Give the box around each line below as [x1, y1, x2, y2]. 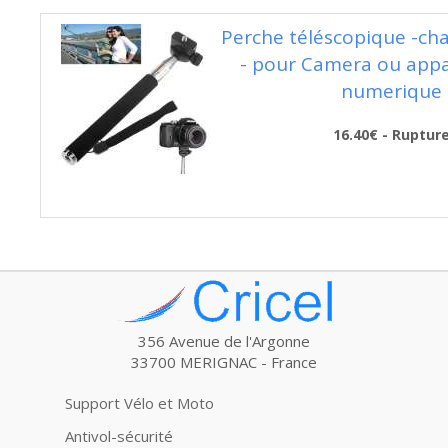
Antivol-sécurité [65, 426, 173, 446]
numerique [340, 78, 442, 104]
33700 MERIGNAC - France [131, 352, 317, 372]
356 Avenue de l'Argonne [138, 331, 310, 351]
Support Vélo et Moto [65, 393, 214, 413]
